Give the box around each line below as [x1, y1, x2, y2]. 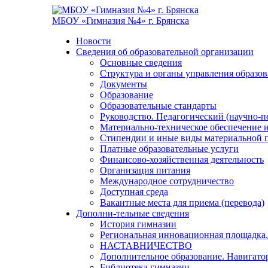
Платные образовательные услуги [100, 144, 239, 154]
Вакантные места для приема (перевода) [100, 197, 264, 208]
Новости [76, 36, 111, 46]
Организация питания [100, 165, 190, 175]
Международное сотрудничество [100, 176, 234, 186]
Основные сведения [100, 57, 182, 68]
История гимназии [100, 219, 176, 229]
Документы [100, 79, 147, 89]
